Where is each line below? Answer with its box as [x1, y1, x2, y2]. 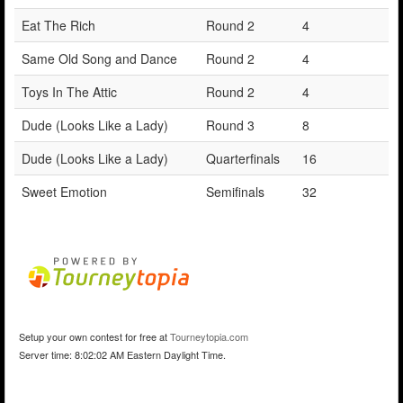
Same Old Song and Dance [22, 49, 177, 67]
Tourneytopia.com [170, 328, 248, 344]
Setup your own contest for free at [19, 328, 170, 344]
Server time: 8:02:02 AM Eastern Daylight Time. [19, 346, 226, 362]
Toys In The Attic [22, 82, 117, 101]
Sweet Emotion [22, 182, 107, 201]
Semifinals [206, 182, 264, 201]
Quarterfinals [206, 148, 280, 167]
